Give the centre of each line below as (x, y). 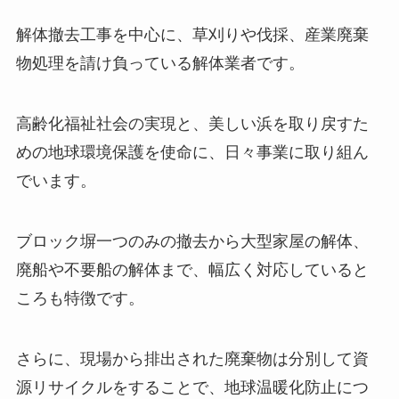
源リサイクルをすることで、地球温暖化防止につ (192, 387)
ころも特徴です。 (80, 298)
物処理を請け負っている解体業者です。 (160, 64)
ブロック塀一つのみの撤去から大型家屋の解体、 (192, 241)
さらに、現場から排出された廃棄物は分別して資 (192, 358)
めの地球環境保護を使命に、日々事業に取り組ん (192, 153)
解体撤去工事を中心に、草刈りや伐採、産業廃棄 (192, 35)
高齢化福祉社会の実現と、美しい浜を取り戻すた (192, 124)
